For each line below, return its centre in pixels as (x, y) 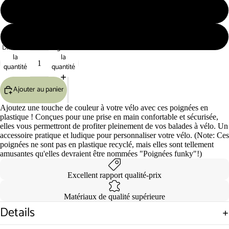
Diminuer (15, 48)
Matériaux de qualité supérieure (114, 196)
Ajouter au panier (39, 90)
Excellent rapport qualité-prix (114, 175)
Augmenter (65, 48)
